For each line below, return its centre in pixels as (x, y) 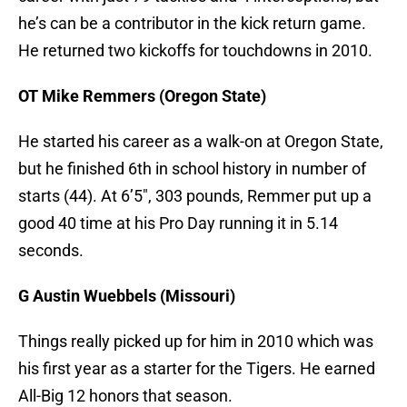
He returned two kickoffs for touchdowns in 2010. (195, 51)
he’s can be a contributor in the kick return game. (192, 24)
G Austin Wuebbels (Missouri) (127, 296)
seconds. (51, 251)
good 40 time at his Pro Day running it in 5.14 (178, 223)
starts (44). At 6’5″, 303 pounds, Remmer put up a (195, 196)
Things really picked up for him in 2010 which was (196, 342)
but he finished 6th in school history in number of (192, 169)
